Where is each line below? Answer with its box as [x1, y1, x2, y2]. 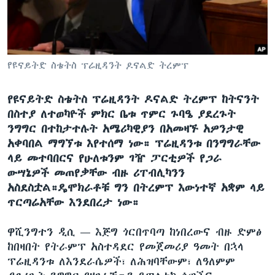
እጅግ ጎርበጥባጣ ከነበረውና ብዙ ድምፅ [95, 225, 261, 238]
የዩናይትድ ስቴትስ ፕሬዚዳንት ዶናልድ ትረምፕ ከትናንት [7, 93, 259, 106]
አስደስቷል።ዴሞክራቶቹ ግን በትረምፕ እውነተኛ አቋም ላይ [7, 181, 265, 194]
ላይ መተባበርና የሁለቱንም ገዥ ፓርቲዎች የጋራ [7, 152, 222, 165]
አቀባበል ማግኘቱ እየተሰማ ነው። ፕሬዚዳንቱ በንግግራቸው [7, 137, 260, 150]
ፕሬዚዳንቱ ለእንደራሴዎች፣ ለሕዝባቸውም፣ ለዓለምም [7, 255, 235, 268]
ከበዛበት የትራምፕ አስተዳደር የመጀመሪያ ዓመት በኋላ [7, 240, 244, 253]
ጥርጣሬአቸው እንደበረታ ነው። [7, 196, 139, 209]
